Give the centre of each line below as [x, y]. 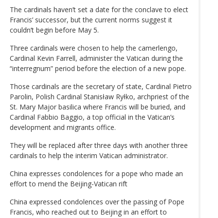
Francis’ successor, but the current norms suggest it [91, 19]
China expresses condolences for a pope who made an [96, 173]
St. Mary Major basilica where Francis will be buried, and [98, 107]
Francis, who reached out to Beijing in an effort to [88, 212]
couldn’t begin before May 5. [54, 30]
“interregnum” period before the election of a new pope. [98, 68]
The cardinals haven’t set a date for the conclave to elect [99, 9]
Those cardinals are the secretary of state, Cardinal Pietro [101, 86]
